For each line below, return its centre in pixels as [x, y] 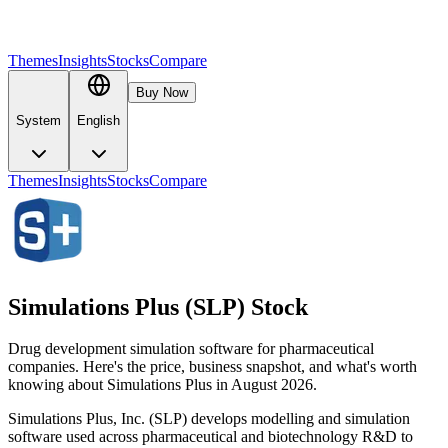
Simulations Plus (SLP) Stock [158, 306]
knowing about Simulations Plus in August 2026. [162, 385]
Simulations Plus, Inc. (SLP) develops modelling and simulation [209, 419]
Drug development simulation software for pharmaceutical [191, 349]
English [98, 121]
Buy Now [162, 92]
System [38, 121]
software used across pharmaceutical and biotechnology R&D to [210, 437]
